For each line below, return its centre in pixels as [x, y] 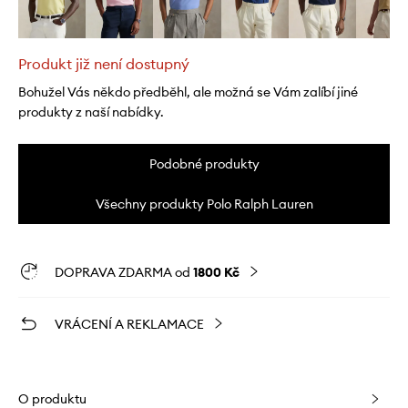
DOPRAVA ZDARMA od [124, 273]
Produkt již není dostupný [104, 64]
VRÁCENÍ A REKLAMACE [129, 325]
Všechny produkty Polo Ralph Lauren [204, 204]
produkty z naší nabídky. [91, 112]
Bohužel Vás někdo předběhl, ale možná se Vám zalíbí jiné [188, 92]
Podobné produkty [204, 164]
